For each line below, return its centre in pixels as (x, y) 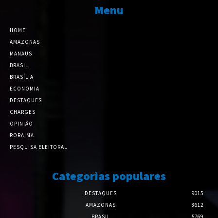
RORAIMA (22, 136)
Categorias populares (109, 176)
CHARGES (23, 112)
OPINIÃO (21, 124)
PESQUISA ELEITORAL (38, 147)
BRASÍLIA (22, 77)
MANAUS (21, 54)
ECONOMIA (25, 89)
